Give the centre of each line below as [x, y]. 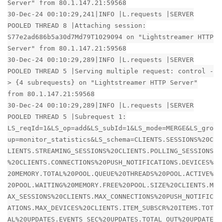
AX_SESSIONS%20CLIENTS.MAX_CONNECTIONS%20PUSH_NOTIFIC [111, 196]
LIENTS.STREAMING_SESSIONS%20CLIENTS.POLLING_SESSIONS [111, 151]
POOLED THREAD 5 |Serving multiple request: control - [111, 71]
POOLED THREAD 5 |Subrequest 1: [67, 116]
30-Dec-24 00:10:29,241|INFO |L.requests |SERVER [101, 14]
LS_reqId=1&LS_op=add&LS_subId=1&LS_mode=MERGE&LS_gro [111, 128]
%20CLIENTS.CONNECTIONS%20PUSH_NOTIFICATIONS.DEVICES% [111, 162]
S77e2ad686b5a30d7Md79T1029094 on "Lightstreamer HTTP [111, 37]
